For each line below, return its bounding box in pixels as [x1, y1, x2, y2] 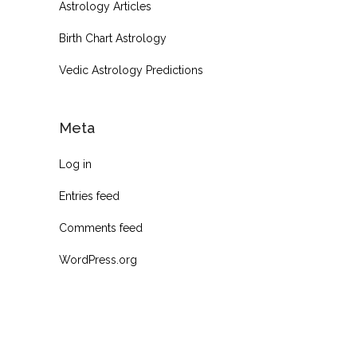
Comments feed [59, 222, 143, 235]
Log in [59, 158, 92, 171]
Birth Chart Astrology [59, 32, 167, 45]
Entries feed [59, 190, 120, 203]
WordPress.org [59, 253, 137, 267]
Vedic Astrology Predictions [59, 64, 203, 77]
